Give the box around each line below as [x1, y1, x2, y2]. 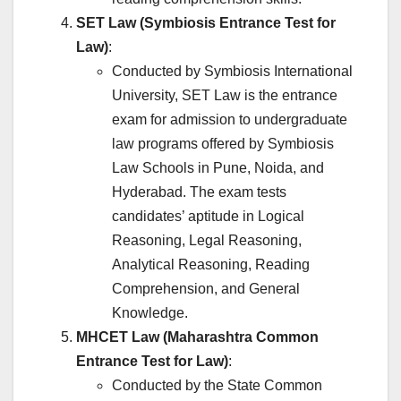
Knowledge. [112, 305, 188, 321]
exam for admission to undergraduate [112, 112, 347, 128]
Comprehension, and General [112, 281, 300, 297]
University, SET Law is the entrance [112, 88, 337, 104]
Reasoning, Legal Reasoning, [112, 233, 302, 249]
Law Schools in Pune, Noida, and [112, 160, 324, 176]
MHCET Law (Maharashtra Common [76, 329, 319, 346]
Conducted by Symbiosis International [112, 64, 353, 80]
